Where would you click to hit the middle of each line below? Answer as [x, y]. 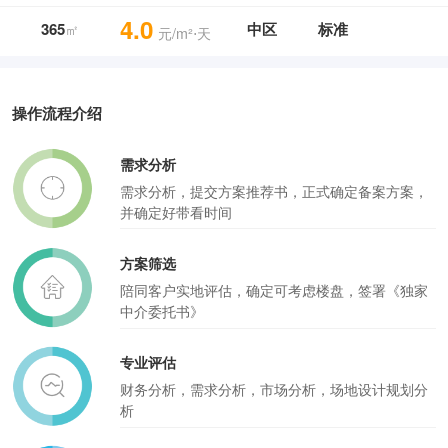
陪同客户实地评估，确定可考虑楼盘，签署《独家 [273, 289]
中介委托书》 [161, 310]
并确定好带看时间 [175, 211]
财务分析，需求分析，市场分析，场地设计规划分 [273, 389]
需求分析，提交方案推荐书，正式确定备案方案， [273, 190]
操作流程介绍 [56, 113]
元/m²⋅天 [184, 33]
